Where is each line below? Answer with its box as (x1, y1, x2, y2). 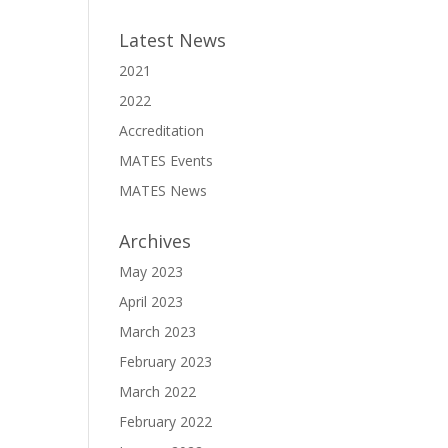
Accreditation (119, 120, 205, 140)
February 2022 (119, 411, 213, 431)
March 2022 (119, 381, 197, 401)
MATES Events (119, 150, 214, 170)
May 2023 (119, 261, 184, 281)
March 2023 (119, 321, 197, 341)
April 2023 (119, 291, 184, 311)
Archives (119, 228, 192, 253)
